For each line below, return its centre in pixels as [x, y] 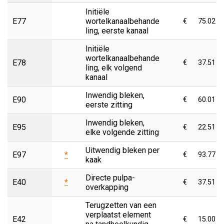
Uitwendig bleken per [122, 150]
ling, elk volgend [114, 67]
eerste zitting [109, 104]
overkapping [107, 187]
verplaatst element [118, 214]
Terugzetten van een [121, 205]
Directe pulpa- [110, 177]
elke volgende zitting [122, 132]
